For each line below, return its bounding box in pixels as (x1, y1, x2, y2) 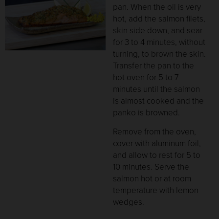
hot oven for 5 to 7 (113, 71, 179, 84)
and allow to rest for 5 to (113, 149, 201, 161)
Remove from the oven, (113, 125, 197, 138)
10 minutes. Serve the (113, 160, 190, 173)
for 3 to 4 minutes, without (113, 36, 206, 49)
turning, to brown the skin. (113, 48, 206, 61)
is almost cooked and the (113, 95, 204, 108)
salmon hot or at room (113, 172, 192, 185)
